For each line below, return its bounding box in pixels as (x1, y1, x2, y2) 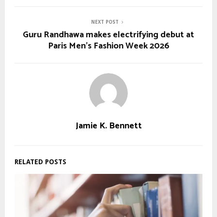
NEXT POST (91, 19, 119, 25)
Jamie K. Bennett (75, 118, 142, 133)
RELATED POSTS (15, 157, 66, 166)
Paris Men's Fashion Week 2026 (47, 38, 170, 53)
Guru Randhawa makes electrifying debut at (23, 27, 194, 42)
